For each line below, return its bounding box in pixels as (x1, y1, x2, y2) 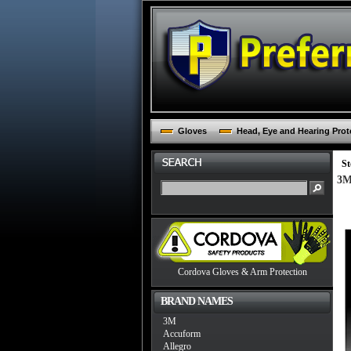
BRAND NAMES (161, 295, 233, 307)
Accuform (163, 328, 201, 339)
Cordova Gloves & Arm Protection (177, 266, 307, 277)
